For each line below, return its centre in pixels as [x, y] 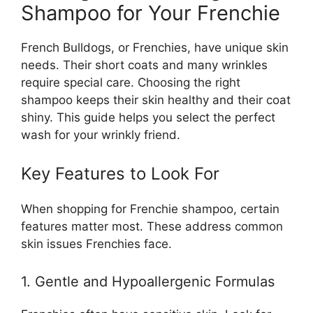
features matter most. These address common [152, 227]
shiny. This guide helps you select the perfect [148, 117]
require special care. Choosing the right [131, 82]
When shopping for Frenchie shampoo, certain [150, 209]
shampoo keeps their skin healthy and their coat [156, 100]
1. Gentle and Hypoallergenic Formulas [148, 281]
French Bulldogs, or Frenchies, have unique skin [155, 47]
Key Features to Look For [120, 174]
